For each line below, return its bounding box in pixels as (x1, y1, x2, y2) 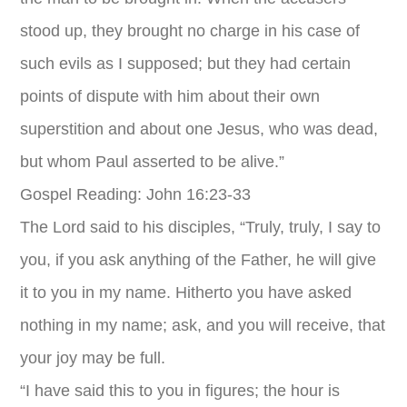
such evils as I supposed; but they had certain (20, 55, 352, 73)
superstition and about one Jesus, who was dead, (20, 120, 379, 138)
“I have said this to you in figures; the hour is (20, 382, 341, 400)
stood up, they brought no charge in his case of (20, 22, 361, 40)
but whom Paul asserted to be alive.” (20, 153, 285, 171)
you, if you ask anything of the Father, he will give (20, 251, 377, 269)
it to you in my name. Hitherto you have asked (20, 283, 352, 302)
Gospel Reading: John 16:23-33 (20, 185, 252, 203)
